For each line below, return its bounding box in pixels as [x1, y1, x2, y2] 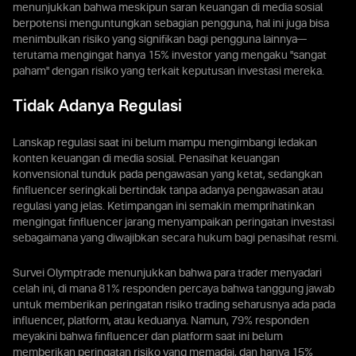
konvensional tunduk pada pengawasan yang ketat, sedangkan [13, 169, 323, 180]
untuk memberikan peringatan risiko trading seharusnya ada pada [13, 300, 335, 311]
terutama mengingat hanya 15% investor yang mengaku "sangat [13, 50, 327, 61]
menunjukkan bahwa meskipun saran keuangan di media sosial [13, 2, 323, 14]
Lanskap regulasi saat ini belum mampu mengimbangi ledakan [13, 137, 317, 149]
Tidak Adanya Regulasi [13, 99, 182, 115]
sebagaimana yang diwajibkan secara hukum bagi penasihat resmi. [13, 233, 339, 244]
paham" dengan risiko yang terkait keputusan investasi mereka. [13, 66, 324, 77]
